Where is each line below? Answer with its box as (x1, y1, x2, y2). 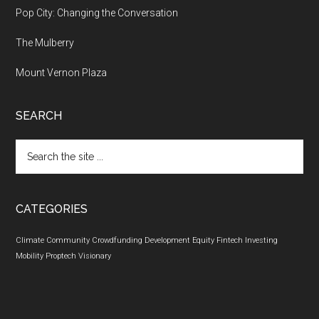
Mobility (16, 251, 44, 261)
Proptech (46, 251, 77, 261)
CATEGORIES (16, 202, 88, 216)
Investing (245, 236, 278, 246)
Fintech (216, 236, 244, 246)
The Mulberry (16, 37, 75, 49)
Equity (192, 236, 215, 246)
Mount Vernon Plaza (16, 67, 108, 79)
